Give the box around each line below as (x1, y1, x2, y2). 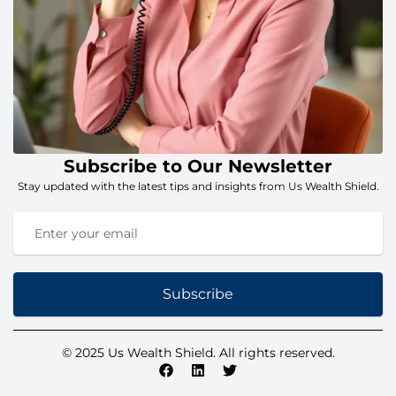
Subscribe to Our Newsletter (64, 156, 332, 177)
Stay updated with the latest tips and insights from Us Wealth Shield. (17, 179, 379, 193)
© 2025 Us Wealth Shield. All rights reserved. (61, 345, 335, 361)
